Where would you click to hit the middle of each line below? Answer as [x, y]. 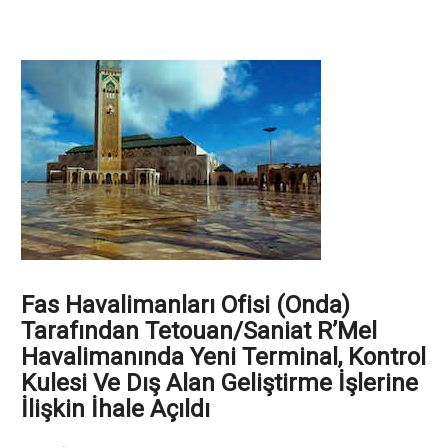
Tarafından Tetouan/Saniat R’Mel [199, 330]
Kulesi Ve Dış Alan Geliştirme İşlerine [219, 382]
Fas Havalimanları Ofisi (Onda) [185, 304]
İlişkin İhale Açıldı [115, 408]
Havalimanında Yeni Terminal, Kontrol [223, 356]
